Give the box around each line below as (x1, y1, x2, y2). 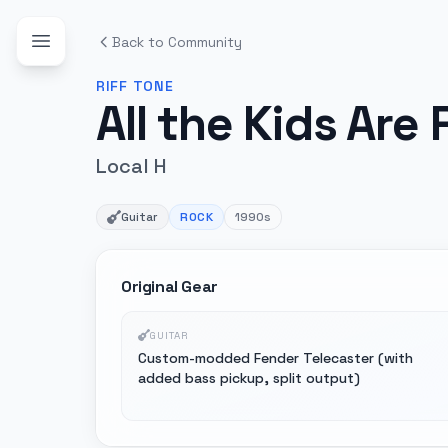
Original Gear (121, 276, 218, 297)
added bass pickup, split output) (138, 369, 360, 387)
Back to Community (112, 33, 242, 51)
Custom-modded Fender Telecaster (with (138, 349, 413, 367)
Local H (96, 153, 167, 179)
